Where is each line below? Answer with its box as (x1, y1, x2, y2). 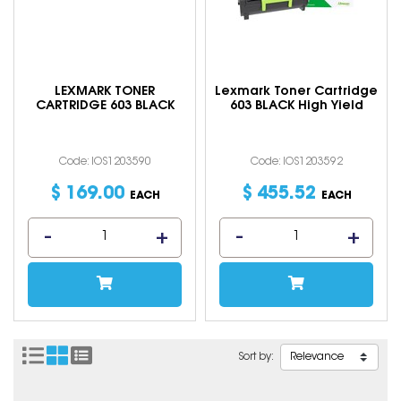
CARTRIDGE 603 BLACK (35, 100, 175, 113)
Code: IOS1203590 (58, 157, 151, 167)
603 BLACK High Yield (229, 100, 363, 113)
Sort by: (238, 351, 276, 363)
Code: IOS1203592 (250, 157, 343, 167)
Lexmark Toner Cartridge (215, 86, 378, 98)
